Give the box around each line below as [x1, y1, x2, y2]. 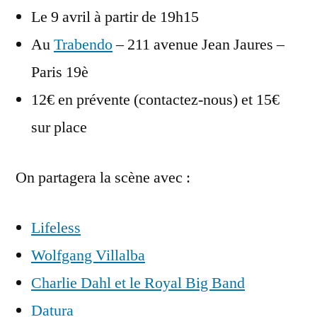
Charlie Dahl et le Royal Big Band [31, 272, 245, 293]
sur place [31, 117, 87, 137]
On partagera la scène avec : [16, 167, 190, 188]
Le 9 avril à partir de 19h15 [31, 6, 199, 27]
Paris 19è [31, 62, 88, 82]
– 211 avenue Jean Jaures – [113, 34, 284, 54]
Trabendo [54, 34, 113, 54]
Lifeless [31, 217, 81, 238]
